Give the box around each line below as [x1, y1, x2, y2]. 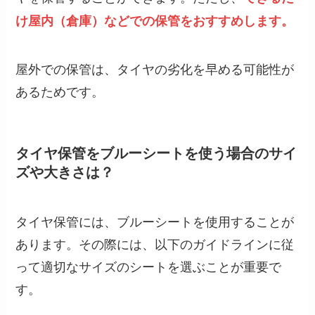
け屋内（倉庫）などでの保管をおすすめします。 [15, 11, 295, 30]
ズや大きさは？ [15, 162, 115, 182]
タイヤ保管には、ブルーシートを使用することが [15, 211, 295, 230]
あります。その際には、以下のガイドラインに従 [15, 233, 295, 252]
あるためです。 [15, 82, 105, 101]
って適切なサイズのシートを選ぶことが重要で [15, 256, 282, 275]
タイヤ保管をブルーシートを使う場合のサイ [15, 143, 297, 163]
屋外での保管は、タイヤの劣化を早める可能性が [15, 59, 295, 78]
